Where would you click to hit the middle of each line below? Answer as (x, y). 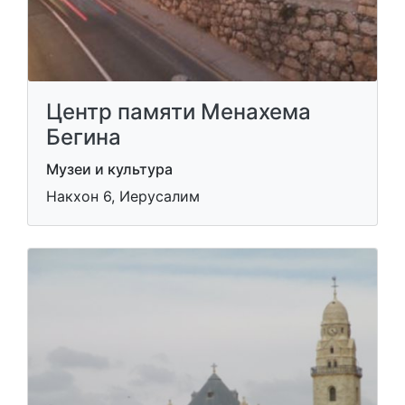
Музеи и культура (109, 169)
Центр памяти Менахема (179, 112)
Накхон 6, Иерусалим (123, 196)
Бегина (84, 137)
